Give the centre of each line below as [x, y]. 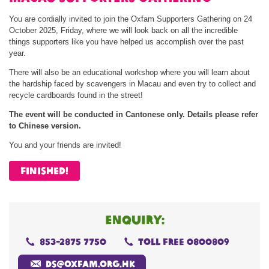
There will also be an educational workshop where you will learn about [129, 73]
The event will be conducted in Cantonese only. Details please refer [134, 115]
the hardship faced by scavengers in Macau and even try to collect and [132, 84]
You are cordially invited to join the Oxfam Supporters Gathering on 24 [131, 19]
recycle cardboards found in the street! [76, 95]
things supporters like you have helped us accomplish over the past [126, 42]
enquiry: [134, 220]
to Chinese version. [45, 126]
